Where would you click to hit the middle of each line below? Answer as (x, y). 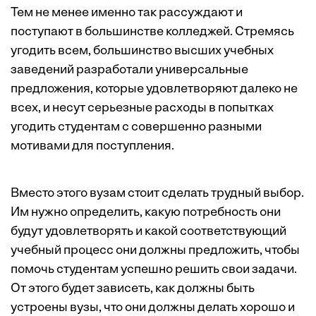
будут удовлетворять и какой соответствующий (148, 232)
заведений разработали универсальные (129, 71)
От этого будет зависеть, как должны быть (133, 289)
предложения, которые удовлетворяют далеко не (154, 90)
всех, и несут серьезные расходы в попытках (142, 109)
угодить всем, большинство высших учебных (142, 51)
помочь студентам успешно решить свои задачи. (154, 270)
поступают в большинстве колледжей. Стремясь (152, 32)
